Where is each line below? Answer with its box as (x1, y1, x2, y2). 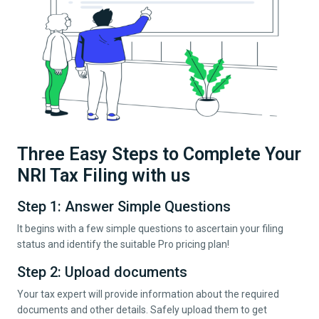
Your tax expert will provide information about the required (17, 288, 279, 300)
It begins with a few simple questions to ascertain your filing (17, 222, 283, 234)
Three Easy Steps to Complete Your (17, 143, 301, 164)
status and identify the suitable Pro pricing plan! (17, 238, 229, 250)
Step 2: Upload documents (17, 263, 187, 281)
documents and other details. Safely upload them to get (17, 303, 267, 315)
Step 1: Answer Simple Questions (17, 197, 231, 215)
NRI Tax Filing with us (17, 164, 190, 186)
